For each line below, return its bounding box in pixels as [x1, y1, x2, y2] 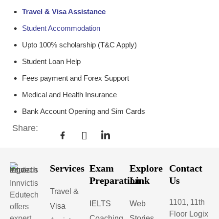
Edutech [10, 191, 39, 199]
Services [49, 163, 85, 174]
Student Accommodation [22, 24, 100, 32]
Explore [129, 163, 163, 174]
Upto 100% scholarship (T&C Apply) [22, 41, 137, 49]
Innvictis [10, 179, 38, 187]
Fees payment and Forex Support [22, 74, 129, 82]
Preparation [89, 175, 141, 186]
